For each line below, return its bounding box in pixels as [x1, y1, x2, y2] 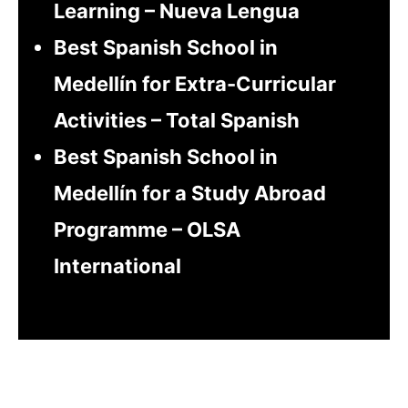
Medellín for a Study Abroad [53, 181, 326, 206]
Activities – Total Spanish [53, 108, 300, 133]
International [53, 254, 181, 279]
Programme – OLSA [53, 218, 240, 242]
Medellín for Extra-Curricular [53, 72, 336, 97]
